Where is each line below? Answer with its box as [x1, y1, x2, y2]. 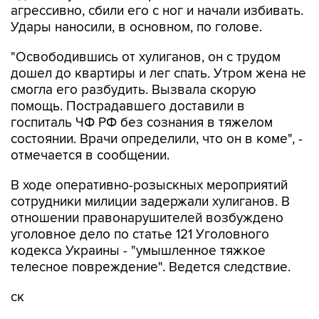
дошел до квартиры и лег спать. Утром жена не [11, 36, 306, 52]
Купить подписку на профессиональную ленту [32, 303, 273, 318]
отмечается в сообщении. [11, 117, 169, 134]
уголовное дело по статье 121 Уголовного [11, 197, 269, 213]
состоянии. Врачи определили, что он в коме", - [11, 101, 303, 117]
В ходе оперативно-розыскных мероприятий [11, 147, 288, 164]
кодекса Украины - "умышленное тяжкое [11, 213, 266, 229]
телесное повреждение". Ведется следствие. [11, 229, 291, 246]
